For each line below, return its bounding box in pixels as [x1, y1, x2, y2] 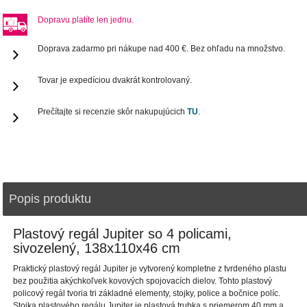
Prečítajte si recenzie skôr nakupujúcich [38, 107, 188, 117]
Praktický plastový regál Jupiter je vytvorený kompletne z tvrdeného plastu [13, 264, 287, 274]
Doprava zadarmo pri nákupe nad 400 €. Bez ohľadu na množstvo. [38, 44, 286, 54]
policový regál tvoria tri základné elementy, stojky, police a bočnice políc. [13, 288, 281, 299]
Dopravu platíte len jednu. [38, 15, 134, 25]
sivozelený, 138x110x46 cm [13, 241, 181, 256]
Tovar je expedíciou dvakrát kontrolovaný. [38, 75, 193, 86]
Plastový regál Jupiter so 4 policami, [13, 226, 232, 242]
